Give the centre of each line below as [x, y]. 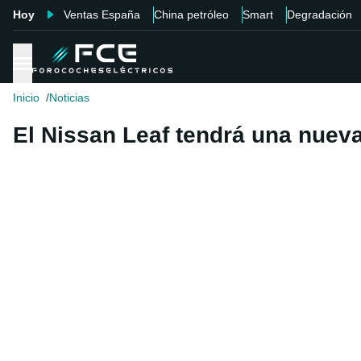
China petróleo [191, 15]
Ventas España [102, 15]
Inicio [26, 98]
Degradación [320, 15]
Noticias [69, 98]
